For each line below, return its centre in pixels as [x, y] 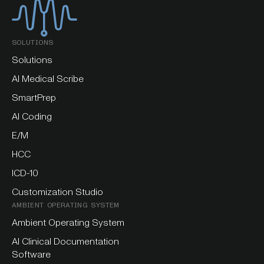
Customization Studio [57, 192]
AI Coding [32, 116]
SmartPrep [34, 97]
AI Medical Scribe [48, 78]
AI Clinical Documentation [65, 241]
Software [31, 254]
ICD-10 [25, 173]
